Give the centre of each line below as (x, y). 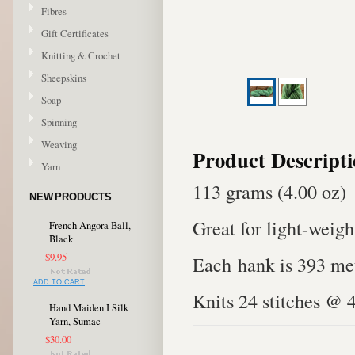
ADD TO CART (59, 282)
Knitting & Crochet (81, 55)
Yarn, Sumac (75, 321)
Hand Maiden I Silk (89, 308)
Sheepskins (64, 78)
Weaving (59, 144)
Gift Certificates (75, 33)
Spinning (59, 122)
